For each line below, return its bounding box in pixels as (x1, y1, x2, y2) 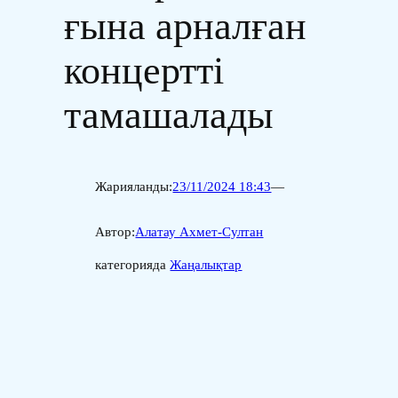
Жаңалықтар (170, 258, 243, 273)
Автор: (95, 225, 136, 240)
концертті (63, 48, 224, 92)
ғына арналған (63, 4, 306, 48)
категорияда (95, 258, 171, 273)
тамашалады (63, 92, 274, 137)
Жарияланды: (95, 179, 173, 195)
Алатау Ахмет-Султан (135, 225, 264, 240)
